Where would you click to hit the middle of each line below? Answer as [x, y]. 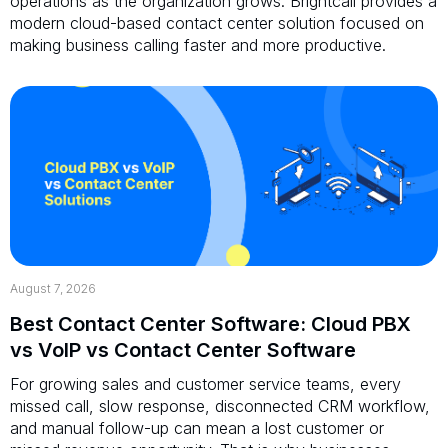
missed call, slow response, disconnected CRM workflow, [220, 405]
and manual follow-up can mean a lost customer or [197, 427]
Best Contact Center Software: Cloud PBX [210, 323]
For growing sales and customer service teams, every [205, 383]
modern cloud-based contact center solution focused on [217, 22]
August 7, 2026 [53, 288]
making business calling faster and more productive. [198, 44]
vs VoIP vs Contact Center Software [183, 349]
